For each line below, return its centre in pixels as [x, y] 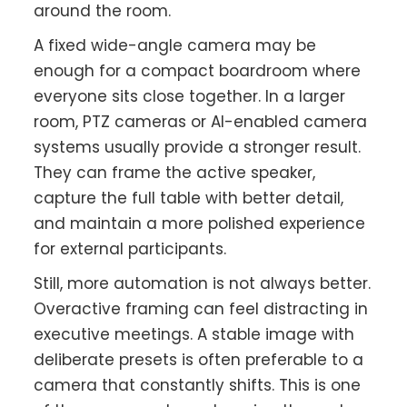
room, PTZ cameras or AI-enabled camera [201, 122]
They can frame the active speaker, [175, 173]
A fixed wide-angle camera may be [175, 46]
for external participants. [130, 249]
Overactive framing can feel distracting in [201, 309]
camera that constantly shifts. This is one [198, 386]
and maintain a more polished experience [200, 224]
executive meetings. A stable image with [194, 335]
